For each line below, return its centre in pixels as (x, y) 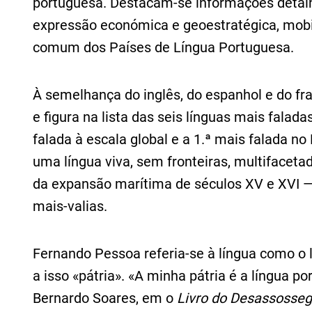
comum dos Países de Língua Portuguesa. (163, 48)
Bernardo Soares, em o (105, 298)
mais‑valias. (70, 206)
